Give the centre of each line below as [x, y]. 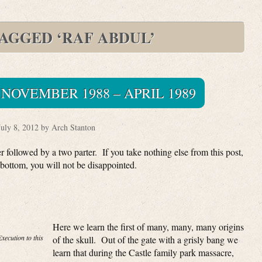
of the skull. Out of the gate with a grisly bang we [145, 239]
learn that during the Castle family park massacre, [143, 252]
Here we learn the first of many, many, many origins [148, 227]
